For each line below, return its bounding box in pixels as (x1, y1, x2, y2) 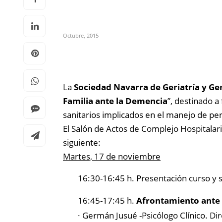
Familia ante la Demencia (63, 95, 167, 107)
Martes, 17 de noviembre (63, 151, 161, 162)
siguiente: (63, 137, 101, 148)
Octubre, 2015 (63, 32, 99, 39)
